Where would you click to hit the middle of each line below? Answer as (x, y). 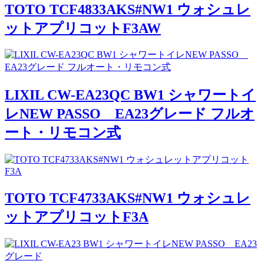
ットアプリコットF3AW (83, 28)
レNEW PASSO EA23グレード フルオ (130, 114)
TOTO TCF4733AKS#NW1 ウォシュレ (128, 198)
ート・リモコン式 (63, 133)
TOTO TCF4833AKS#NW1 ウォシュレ (128, 9)
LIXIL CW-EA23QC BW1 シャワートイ (130, 95)
